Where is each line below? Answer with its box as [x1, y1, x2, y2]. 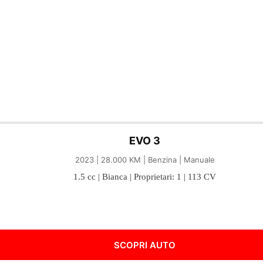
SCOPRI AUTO [114, 239, 176, 251]
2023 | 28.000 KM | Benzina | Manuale [75, 154, 215, 164]
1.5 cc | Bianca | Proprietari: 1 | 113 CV [73, 171, 216, 181]
